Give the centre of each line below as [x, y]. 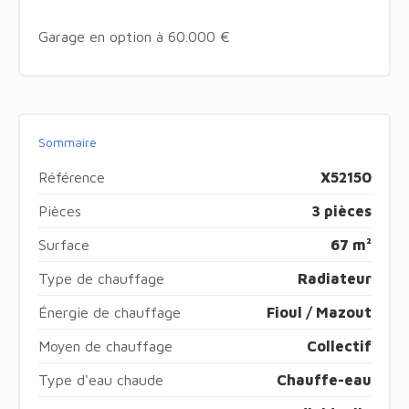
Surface [63, 244]
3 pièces [341, 210]
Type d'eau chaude [100, 379]
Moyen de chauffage [105, 346]
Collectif [339, 346]
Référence [71, 177]
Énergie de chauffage [109, 312]
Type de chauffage [101, 278]
